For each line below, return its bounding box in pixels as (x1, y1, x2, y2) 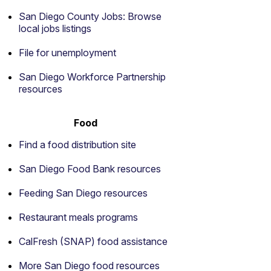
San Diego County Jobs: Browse (19, 10, 162, 22)
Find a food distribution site (19, 139, 136, 151)
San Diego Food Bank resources (19, 163, 161, 175)
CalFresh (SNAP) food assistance (19, 235, 168, 247)
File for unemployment (19, 47, 116, 59)
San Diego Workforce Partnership (19, 71, 166, 83)
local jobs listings (19, 22, 91, 34)
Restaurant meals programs (19, 211, 138, 223)
